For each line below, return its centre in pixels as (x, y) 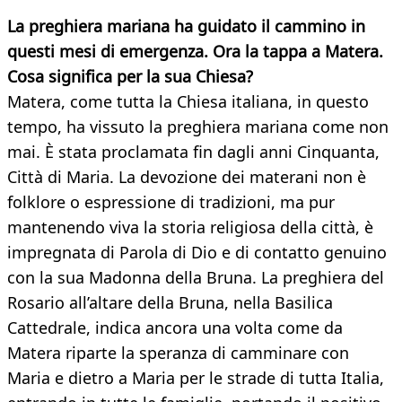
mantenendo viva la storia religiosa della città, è (190, 227)
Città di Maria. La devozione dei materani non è (187, 177)
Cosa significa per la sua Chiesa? (130, 77)
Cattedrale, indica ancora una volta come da (175, 328)
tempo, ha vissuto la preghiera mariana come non (198, 127)
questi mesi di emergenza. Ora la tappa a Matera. (195, 52)
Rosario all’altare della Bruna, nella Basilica (170, 303)
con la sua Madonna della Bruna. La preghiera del (196, 278)
